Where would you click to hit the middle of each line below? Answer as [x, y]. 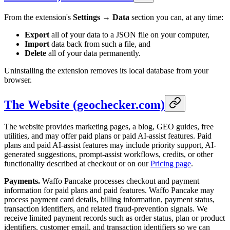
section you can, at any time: [176, 17]
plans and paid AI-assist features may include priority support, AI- [110, 145]
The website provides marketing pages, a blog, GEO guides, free [109, 126]
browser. [18, 80]
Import [37, 44]
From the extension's [39, 17]
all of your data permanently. [93, 53]
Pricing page [171, 163]
